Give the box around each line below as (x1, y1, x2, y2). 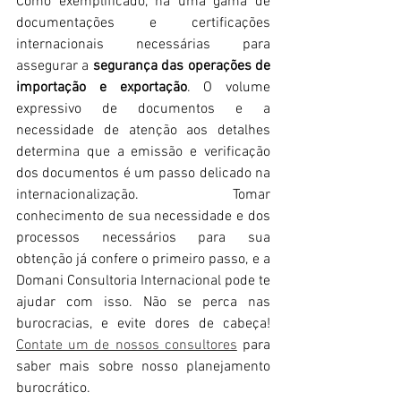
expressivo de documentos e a (16, 99, 270, 118)
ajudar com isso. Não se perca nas (16, 293, 270, 311)
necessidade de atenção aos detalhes (16, 121, 270, 140)
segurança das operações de (92, 56, 271, 75)
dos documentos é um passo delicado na (16, 164, 270, 183)
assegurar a (16, 56, 93, 75)
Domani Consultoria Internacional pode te (16, 271, 270, 290)
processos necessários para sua (16, 228, 270, 247)
